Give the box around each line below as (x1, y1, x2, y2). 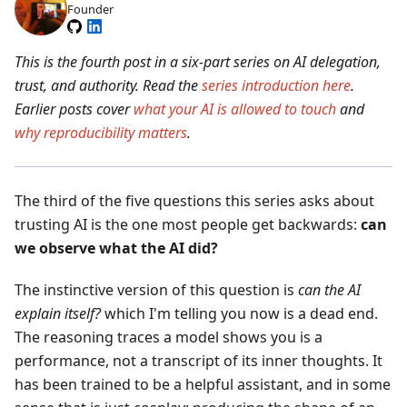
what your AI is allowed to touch (134, 98, 336, 119)
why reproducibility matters (15, 122, 187, 143)
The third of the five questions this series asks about (15, 190, 374, 211)
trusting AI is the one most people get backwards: (15, 213, 361, 234)
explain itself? (15, 303, 101, 323)
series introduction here (202, 74, 351, 95)
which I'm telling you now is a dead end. (101, 303, 378, 323)
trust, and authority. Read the (15, 74, 202, 95)
